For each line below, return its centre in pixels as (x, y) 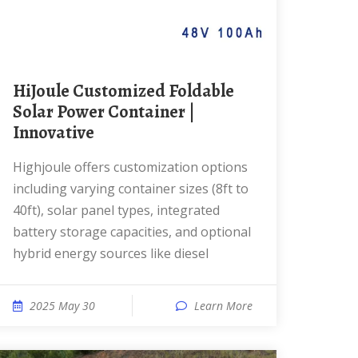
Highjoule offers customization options (18, 167)
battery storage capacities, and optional (132, 232)
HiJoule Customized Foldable (19, 91)
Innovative (54, 133)
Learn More (223, 306)
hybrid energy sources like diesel (111, 253)
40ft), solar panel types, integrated (116, 210)
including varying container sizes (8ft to (131, 189)
